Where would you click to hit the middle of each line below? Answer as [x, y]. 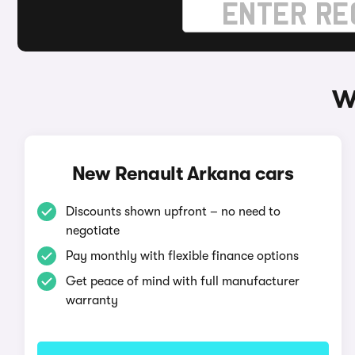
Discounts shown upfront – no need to [173, 212]
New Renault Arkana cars [183, 174]
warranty [92, 300]
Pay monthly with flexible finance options [182, 256]
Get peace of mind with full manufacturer [182, 281]
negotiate [92, 231]
